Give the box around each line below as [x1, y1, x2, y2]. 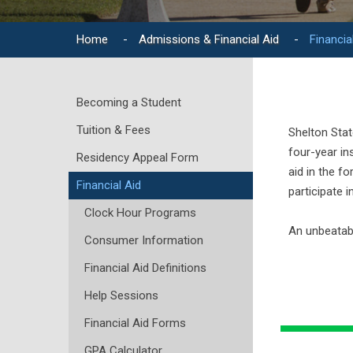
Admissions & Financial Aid [139, 32, 279, 46]
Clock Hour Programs [84, 205, 196, 220]
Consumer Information [84, 232, 203, 247]
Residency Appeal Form [76, 150, 199, 165]
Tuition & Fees [76, 122, 150, 137]
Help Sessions [84, 288, 158, 303]
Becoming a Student [76, 95, 181, 110]
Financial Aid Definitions [84, 260, 206, 275]
